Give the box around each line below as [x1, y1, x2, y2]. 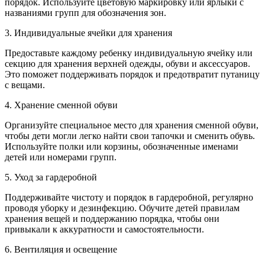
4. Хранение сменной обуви [5, 99, 118, 110]
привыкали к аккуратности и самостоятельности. [5, 224, 204, 234]
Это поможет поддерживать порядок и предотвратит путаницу [5, 69, 260, 79]
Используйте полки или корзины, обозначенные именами [5, 141, 238, 151]
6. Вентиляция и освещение [5, 244, 117, 254]
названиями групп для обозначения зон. [5, 7, 166, 18]
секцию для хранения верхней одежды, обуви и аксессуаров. [5, 58, 250, 69]
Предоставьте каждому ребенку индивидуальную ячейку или [5, 47, 253, 58]
